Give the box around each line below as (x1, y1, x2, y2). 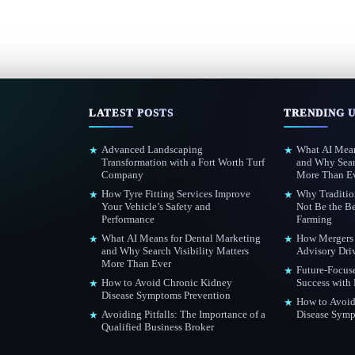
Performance (101, 213, 155, 225)
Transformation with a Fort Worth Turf (101, 156, 265, 168)
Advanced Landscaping (101, 143, 204, 155)
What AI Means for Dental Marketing (101, 232, 261, 244)
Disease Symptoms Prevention (101, 289, 234, 301)
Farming (296, 213, 332, 225)
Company (101, 169, 144, 181)
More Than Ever (101, 258, 172, 269)
